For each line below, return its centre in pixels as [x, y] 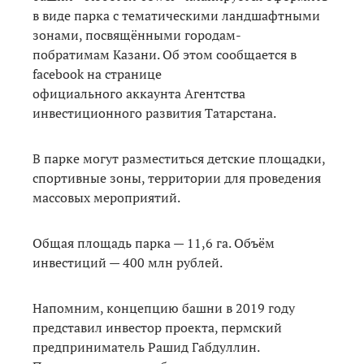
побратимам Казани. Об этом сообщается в [165, 54]
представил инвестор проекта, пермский [157, 327]
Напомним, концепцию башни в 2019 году [164, 308]
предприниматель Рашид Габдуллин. [146, 347]
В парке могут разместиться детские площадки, [179, 158]
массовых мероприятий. [106, 197]
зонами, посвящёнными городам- [137, 35]
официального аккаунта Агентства [139, 93]
